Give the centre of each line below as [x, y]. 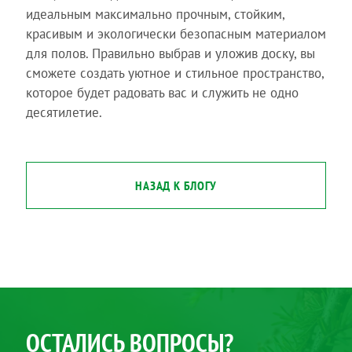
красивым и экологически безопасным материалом [176, 34]
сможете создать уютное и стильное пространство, [174, 73]
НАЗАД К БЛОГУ [176, 185]
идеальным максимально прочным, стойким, [155, 14]
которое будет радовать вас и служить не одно [162, 93]
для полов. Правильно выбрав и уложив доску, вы [170, 53]
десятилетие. [64, 112]
